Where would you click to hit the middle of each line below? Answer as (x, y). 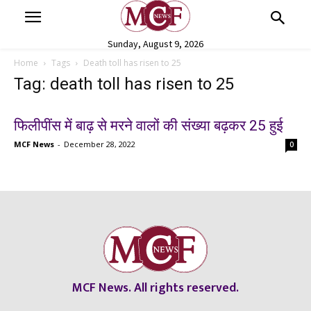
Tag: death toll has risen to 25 (124, 84)
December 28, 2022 (100, 144)
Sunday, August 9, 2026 (155, 43)
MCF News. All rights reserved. (155, 288)
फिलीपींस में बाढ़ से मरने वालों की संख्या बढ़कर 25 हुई (149, 125)
